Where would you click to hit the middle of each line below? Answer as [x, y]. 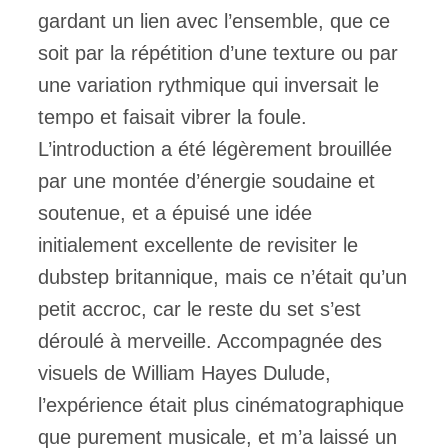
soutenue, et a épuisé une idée [175, 212]
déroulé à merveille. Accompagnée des [210, 340]
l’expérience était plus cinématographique [221, 404]
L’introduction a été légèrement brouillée [215, 148]
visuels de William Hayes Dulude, [184, 372]
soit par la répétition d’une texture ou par [218, 52]
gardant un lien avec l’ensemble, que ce [214, 20]
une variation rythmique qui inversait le [208, 84]
